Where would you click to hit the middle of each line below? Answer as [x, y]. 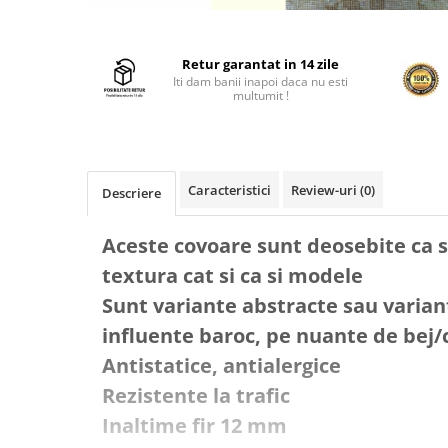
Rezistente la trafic [196, 395]
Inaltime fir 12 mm [194, 425]
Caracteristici [229, 190]
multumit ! [260, 95]
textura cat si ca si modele [232, 275]
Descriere [131, 193]
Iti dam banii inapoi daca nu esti [261, 81]
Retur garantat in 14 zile [261, 64]
